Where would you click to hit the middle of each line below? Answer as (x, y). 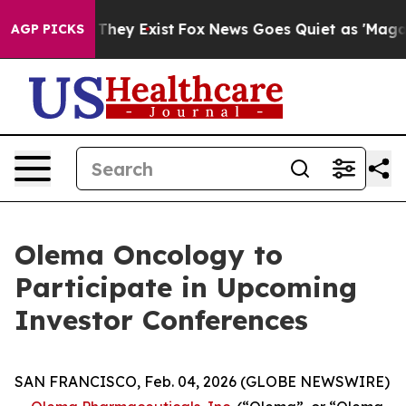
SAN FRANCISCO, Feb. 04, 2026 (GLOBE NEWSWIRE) (202, 382)
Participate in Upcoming (186, 287)
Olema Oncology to (149, 255)
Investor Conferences (161, 320)
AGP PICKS (48, 29)
